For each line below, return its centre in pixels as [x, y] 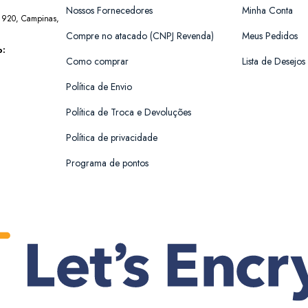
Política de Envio [99, 86]
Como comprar [97, 61]
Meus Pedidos [270, 35]
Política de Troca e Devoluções [129, 112]
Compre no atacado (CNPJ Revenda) [140, 35]
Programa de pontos [107, 163]
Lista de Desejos [274, 61]
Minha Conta [267, 10]
